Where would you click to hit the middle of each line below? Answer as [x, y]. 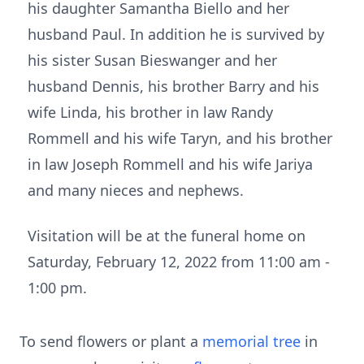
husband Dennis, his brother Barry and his [173, 86]
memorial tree [251, 341]
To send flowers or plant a [111, 341]
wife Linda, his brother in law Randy [150, 112]
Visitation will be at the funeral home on [167, 236]
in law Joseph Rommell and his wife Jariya [170, 164]
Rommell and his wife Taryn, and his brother [180, 138]
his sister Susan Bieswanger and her [152, 60]
